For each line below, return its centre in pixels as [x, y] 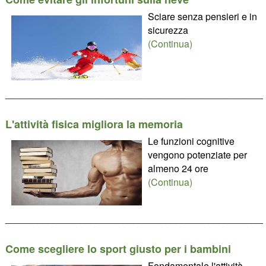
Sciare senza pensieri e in [202, 16]
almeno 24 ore [178, 168]
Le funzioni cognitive [191, 141]
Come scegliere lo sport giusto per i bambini [118, 249]
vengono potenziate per [197, 155]
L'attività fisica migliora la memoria [94, 124]
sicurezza [168, 30]
